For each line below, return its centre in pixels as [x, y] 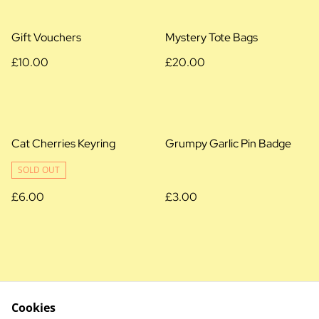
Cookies [33, 308]
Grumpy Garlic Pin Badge [228, 144]
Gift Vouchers [46, 38]
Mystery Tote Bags [211, 38]
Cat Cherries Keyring [63, 144]
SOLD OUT [39, 170]
